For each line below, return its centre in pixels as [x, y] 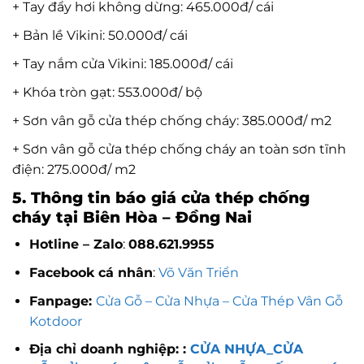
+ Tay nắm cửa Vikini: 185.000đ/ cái [123, 63]
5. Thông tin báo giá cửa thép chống [161, 197]
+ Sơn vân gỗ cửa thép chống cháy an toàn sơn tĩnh [179, 149]
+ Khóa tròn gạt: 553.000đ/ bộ [107, 92]
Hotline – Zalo [76, 245]
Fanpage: [60, 301]
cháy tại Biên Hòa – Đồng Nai [132, 217]
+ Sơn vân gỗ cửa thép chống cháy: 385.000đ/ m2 [172, 120]
